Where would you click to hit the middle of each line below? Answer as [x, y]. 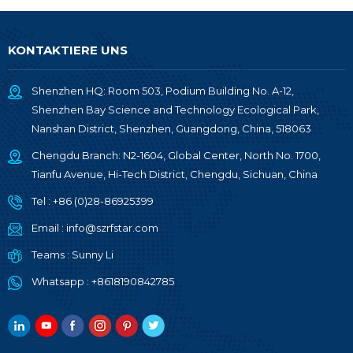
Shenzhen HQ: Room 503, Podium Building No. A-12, [163, 90]
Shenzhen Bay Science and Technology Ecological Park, [175, 109]
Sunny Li [93, 254]
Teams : [52, 254]
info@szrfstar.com [112, 227]
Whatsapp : [61, 281]
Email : [49, 227]
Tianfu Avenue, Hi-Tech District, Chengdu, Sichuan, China [175, 174]
